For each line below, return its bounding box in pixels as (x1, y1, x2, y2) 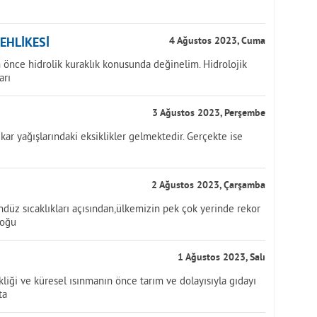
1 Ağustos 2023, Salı (178, 252, 265, 264)
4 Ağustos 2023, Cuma (169, 35, 265, 47)
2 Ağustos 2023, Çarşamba (151, 180, 265, 192)
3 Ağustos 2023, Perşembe (152, 108, 265, 120)
